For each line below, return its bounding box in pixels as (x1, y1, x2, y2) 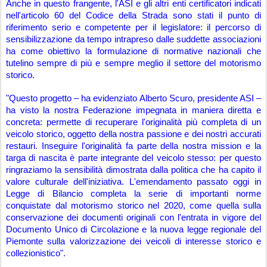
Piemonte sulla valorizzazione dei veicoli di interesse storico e (6, 237, 261, 246)
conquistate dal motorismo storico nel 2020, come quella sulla (6, 201, 261, 210)
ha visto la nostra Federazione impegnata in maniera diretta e (6, 105, 261, 115)
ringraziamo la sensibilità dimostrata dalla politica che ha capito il (6, 165, 261, 175)
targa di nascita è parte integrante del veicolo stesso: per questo (6, 153, 261, 163)
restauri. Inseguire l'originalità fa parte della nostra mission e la (6, 141, 261, 151)
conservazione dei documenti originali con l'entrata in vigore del (6, 213, 261, 222)
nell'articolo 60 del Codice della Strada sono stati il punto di (6, 11, 261, 20)
